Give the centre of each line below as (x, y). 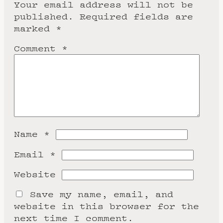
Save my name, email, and (102, 194)
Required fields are (136, 16)
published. (44, 16)
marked (35, 28)
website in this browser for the (107, 206)
